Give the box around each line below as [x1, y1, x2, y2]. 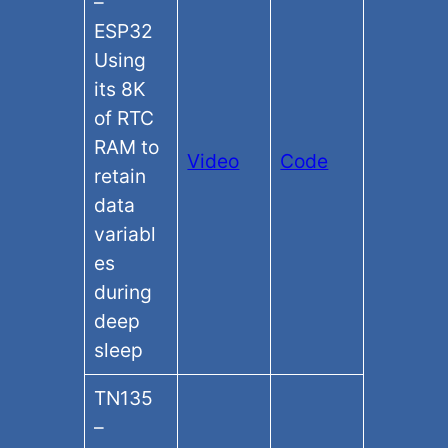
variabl [94, 222, 157, 247]
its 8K [94, 77, 147, 102]
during [94, 280, 153, 305]
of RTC [94, 106, 155, 131]
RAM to [94, 135, 160, 160]
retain [94, 164, 147, 189]
